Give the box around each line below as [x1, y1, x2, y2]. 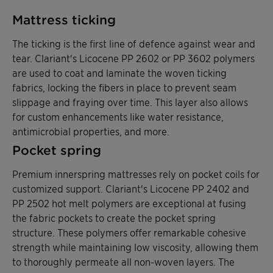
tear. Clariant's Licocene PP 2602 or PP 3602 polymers [12, 51, 255, 64]
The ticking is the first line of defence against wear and [12, 37, 255, 49]
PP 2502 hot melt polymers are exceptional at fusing [12, 196, 246, 209]
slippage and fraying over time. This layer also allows [12, 95, 248, 108]
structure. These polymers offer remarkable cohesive [12, 225, 246, 238]
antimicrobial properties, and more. [12, 124, 169, 137]
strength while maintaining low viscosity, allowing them [12, 240, 258, 253]
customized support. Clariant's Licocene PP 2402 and [12, 182, 249, 194]
